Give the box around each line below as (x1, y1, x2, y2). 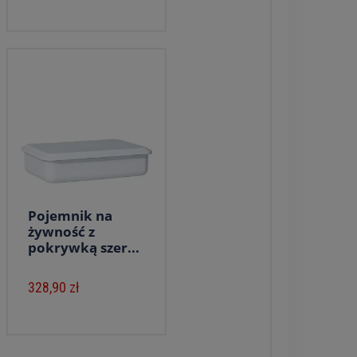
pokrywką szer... (27, 238, 139, 257)
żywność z (27, 222, 95, 241)
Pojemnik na (27, 206, 112, 225)
